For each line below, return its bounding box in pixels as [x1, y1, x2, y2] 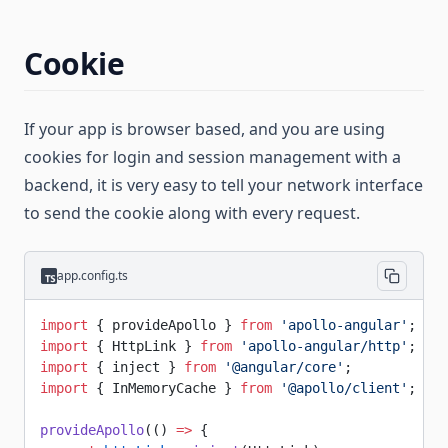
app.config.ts [57, 266, 128, 284]
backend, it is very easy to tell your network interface [24, 174, 423, 196]
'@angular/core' [216, 359, 344, 375]
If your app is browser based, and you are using [24, 118, 385, 140]
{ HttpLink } [88, 338, 200, 354]
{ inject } [88, 359, 184, 375]
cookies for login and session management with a [24, 146, 401, 168]
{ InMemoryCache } [88, 380, 240, 396]
